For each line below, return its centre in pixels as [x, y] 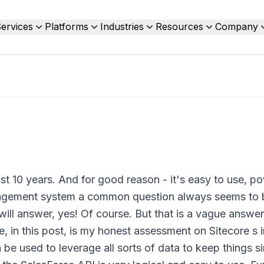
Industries [122, 27]
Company [236, 27]
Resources [179, 27]
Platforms [66, 27]
